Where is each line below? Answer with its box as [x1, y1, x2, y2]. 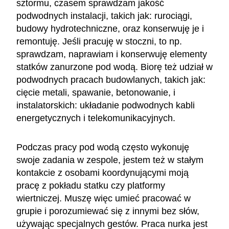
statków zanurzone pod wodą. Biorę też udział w [16, 61, 213, 72]
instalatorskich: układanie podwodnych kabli [16, 100, 195, 110]
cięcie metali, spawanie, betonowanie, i [16, 87, 175, 98]
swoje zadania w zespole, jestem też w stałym [16, 154, 203, 165]
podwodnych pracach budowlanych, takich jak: [16, 74, 205, 85]
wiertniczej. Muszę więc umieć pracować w [16, 193, 191, 203]
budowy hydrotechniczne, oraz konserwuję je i [16, 23, 204, 34]
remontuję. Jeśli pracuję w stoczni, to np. [16, 36, 182, 47]
